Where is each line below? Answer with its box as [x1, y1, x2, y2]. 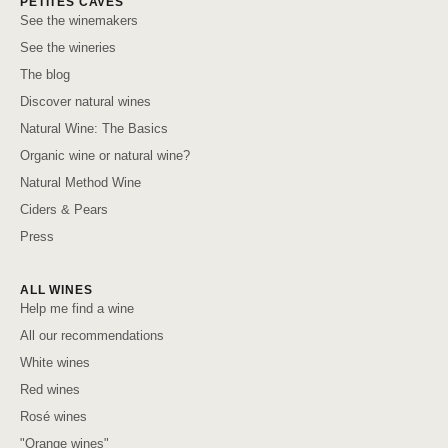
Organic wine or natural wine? [20, 148, 190, 163]
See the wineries [20, 40, 116, 55]
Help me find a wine [20, 301, 134, 316]
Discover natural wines [20, 94, 151, 109]
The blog [20, 67, 70, 82]
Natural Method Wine [20, 175, 141, 190]
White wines [20, 355, 90, 370]
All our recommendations [20, 328, 164, 343]
